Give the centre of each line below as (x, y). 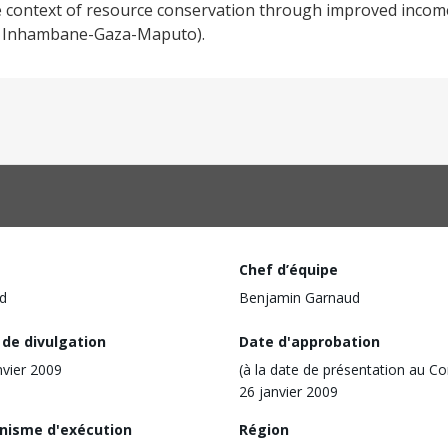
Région (264, 429)
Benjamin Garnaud (299, 297)
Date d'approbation (309, 341)
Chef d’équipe (288, 269)
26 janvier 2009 (288, 391)
